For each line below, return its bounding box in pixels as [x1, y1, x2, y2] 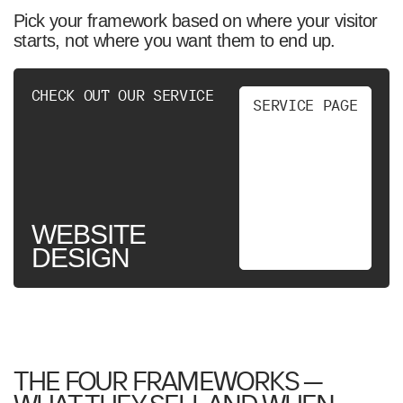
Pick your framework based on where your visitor [13, 11, 378, 31]
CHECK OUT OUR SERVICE [31, 85, 214, 105]
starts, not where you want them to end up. [13, 31, 336, 51]
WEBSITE [31, 219, 147, 250]
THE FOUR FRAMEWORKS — [13, 363, 323, 397]
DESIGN [31, 243, 130, 273]
